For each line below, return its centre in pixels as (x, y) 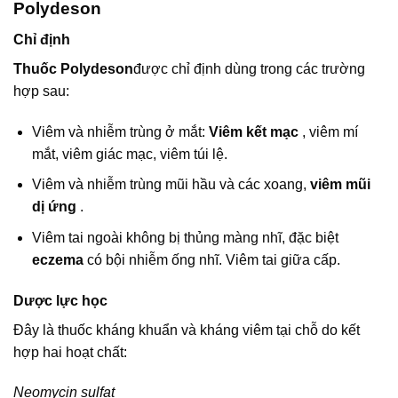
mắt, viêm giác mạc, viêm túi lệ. (129, 154)
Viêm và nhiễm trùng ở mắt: (118, 131)
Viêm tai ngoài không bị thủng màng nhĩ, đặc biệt (185, 237)
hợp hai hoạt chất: (70, 352)
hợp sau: (41, 91)
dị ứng (56, 207)
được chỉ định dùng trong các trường (249, 68)
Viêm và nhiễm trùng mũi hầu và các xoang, (169, 185)
